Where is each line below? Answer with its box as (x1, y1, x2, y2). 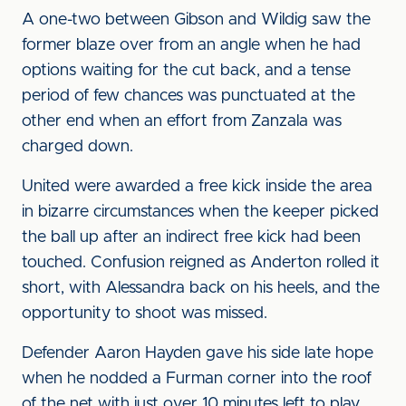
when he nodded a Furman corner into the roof (22, 371, 372, 387)
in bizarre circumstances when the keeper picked (22, 204, 379, 220)
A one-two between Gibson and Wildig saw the (22, 12, 371, 28)
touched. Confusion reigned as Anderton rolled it (22, 255, 380, 271)
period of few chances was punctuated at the (22, 88, 355, 104)
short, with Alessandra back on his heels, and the (22, 280, 380, 296)
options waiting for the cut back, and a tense (22, 63, 351, 79)
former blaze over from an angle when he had (22, 37, 361, 53)
